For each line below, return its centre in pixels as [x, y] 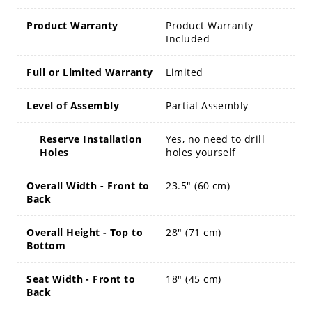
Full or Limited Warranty [90, 72]
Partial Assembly [207, 105]
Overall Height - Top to [85, 232]
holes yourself [201, 152]
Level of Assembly [73, 105]
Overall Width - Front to [88, 185]
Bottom [46, 245]
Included [188, 38]
